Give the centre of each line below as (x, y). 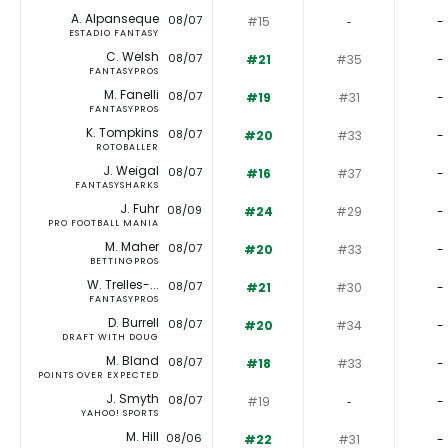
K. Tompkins (122, 133)
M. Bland (132, 361)
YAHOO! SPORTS (120, 413)
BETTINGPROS (124, 261)
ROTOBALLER (127, 147)
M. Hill (142, 437)
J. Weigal (131, 171)
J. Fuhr (139, 209)
